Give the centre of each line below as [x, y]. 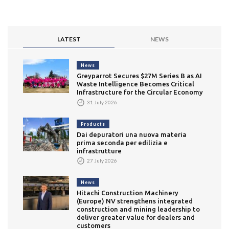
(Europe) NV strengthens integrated [135, 201]
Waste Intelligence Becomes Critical [135, 84]
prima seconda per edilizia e [122, 142]
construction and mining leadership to [138, 209]
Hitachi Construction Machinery [128, 193]
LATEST [69, 39]
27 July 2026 [101, 160]
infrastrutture [99, 151]
